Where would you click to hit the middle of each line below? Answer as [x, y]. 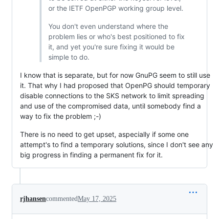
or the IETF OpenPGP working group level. [116, 8]
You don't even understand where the [108, 26]
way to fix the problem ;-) [61, 116]
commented [62, 198]
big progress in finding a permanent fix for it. [91, 154]
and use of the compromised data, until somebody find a [110, 106]
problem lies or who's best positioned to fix [116, 36]
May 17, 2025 [97, 198]
